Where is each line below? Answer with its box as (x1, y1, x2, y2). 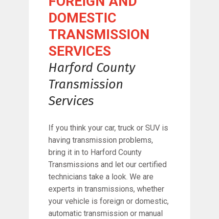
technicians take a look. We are (48, 172, 153, 181)
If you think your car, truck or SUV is (48, 123, 168, 132)
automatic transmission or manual (48, 209, 163, 218)
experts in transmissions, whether (48, 184, 164, 194)
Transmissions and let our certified (48, 160, 167, 169)
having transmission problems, (48, 135, 153, 145)
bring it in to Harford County (48, 148, 142, 157)
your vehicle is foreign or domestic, (48, 197, 169, 206)
